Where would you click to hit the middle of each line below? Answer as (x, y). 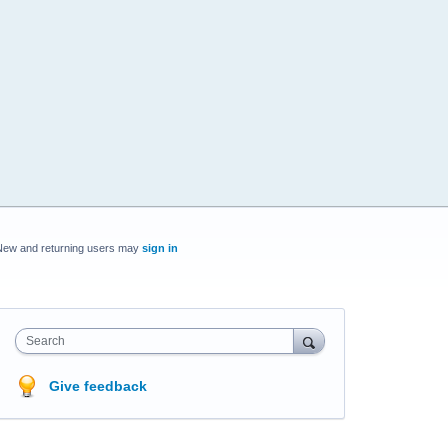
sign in (159, 247)
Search (45, 340)
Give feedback (97, 385)
